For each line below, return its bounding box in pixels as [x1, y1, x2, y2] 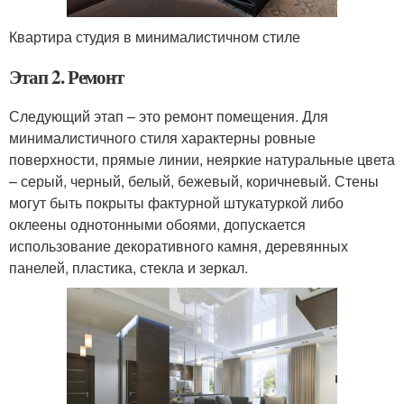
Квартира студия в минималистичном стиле [9, 26, 300, 48]
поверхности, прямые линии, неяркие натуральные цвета [9, 149, 395, 170]
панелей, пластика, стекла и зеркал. [9, 257, 252, 279]
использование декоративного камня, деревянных [9, 235, 348, 257]
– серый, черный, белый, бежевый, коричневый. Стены [9, 170, 379, 192]
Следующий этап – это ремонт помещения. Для [9, 106, 328, 127]
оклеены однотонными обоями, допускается [9, 214, 306, 235]
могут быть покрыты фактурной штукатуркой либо [9, 192, 344, 214]
